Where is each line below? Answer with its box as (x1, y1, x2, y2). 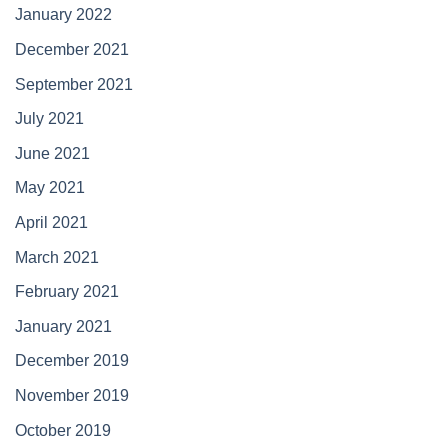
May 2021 (15, 179, 85, 197)
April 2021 (15, 213, 88, 231)
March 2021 (15, 248, 99, 266)
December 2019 (15, 352, 129, 370)
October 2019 (15, 421, 111, 439)
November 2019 (15, 386, 129, 404)
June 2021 (15, 144, 90, 162)
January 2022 (15, 6, 112, 24)
